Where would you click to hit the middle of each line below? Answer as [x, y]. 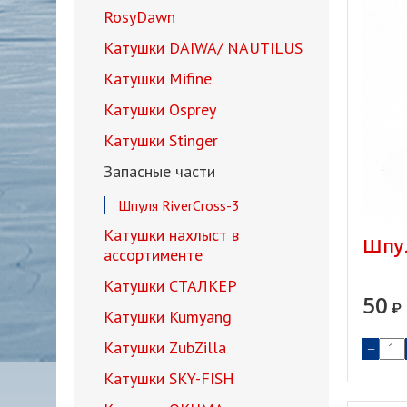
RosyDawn [139, 17]
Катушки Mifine [158, 79]
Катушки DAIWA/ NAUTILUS [203, 48]
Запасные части [159, 171]
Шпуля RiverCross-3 [179, 205]
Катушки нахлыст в [171, 235]
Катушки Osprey [160, 109]
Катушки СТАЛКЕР [170, 286]
